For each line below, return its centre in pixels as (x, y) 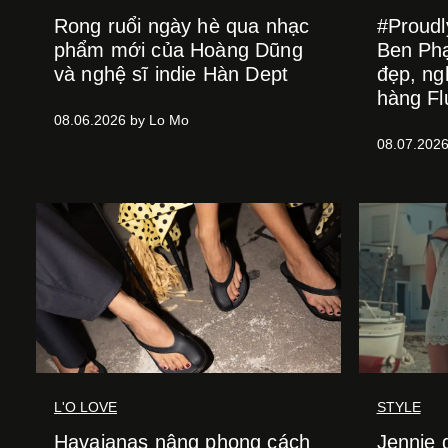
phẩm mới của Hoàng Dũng (178, 50)
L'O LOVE (85, 407)
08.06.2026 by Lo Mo (121, 120)
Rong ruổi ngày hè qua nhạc (182, 26)
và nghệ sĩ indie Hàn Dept (171, 74)
